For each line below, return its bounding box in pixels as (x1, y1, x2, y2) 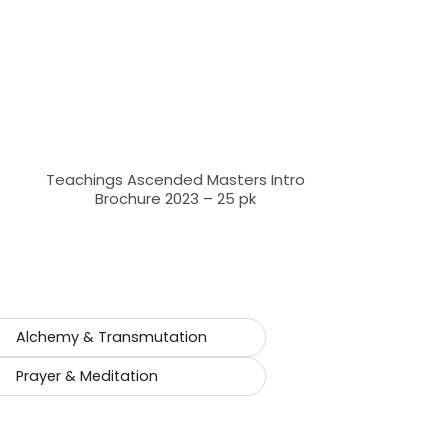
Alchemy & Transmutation (16, 326, 208, 347)
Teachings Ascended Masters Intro (45, 168, 305, 190)
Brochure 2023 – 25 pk (94, 187, 256, 209)
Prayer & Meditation (16, 365, 159, 386)
